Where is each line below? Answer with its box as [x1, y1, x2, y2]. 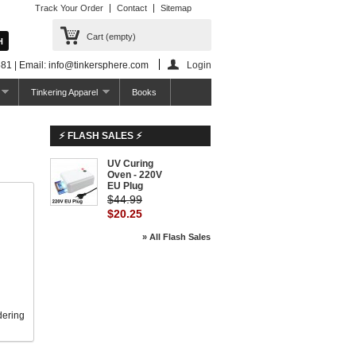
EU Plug [107, 180, 143, 192]
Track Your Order [35, 3, 103, 13]
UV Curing [107, 158, 153, 169]
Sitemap [161, 3, 192, 13]
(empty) [106, 32, 136, 41]
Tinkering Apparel [31, 87, 99, 97]
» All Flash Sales [142, 232, 211, 242]
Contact [117, 3, 147, 13]
